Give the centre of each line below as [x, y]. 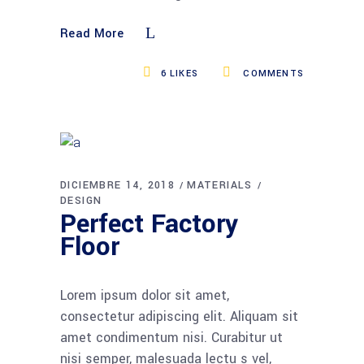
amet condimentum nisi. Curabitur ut [171, 337]
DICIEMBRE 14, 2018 [118, 185]
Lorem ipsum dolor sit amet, [145, 295]
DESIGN [81, 200]
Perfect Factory [149, 224]
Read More [92, 34]
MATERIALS [220, 185]
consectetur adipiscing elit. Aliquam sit [179, 316]
